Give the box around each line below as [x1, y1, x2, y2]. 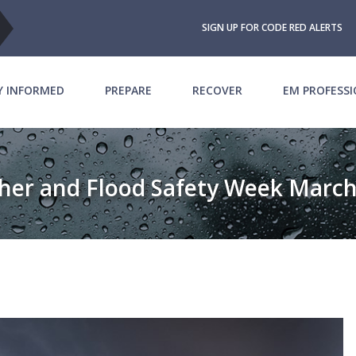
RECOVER [192, 83, 243, 99]
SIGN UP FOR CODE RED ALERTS [202, 21, 342, 35]
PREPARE [105, 83, 153, 99]
